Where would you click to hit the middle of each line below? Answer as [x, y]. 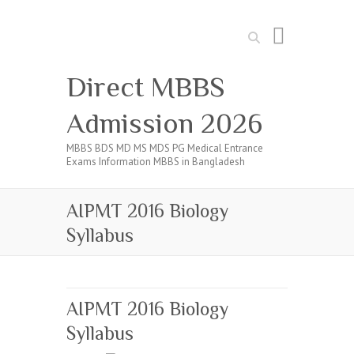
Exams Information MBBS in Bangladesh [156, 162]
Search [258, 33]
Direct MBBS [146, 87]
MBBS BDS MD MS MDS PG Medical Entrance [165, 148]
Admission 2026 [164, 123]
